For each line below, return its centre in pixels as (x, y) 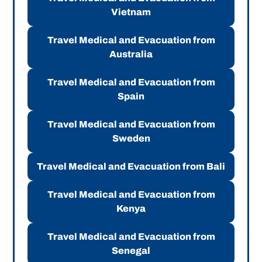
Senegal (131, 251)
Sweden (131, 139)
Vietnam (131, 12)
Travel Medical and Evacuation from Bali (131, 167)
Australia (131, 54)
